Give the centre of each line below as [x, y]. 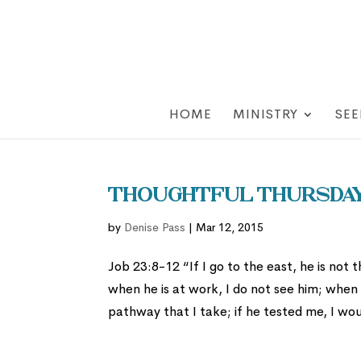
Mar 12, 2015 [230, 227]
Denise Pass [155, 227]
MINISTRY [266, 114]
